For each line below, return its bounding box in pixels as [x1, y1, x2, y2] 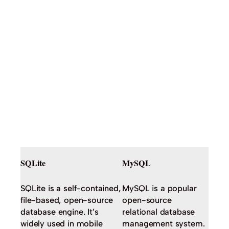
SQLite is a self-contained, [20, 183, 121, 194]
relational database [122, 207, 195, 217]
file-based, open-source [20, 195, 113, 205]
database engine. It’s [20, 207, 99, 217]
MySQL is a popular [122, 183, 197, 194]
